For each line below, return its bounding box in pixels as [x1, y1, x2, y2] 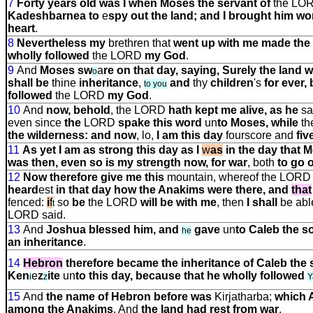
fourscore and [223, 129, 296, 141]
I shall [247, 196, 277, 208]
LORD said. [8, 209, 66, 221]
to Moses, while [217, 117, 298, 129]
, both [247, 156, 277, 168]
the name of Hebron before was [46, 291, 212, 303]
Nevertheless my [17, 37, 105, 49]
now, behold [46, 104, 110, 116]
